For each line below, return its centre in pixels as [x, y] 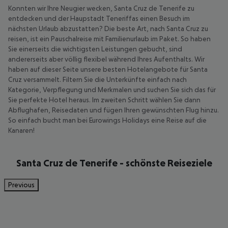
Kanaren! [21, 130]
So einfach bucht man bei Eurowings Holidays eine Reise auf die [107, 120]
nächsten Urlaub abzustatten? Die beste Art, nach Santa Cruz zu [108, 28]
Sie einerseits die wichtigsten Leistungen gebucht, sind [95, 49]
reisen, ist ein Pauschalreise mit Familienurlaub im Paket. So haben [109, 39]
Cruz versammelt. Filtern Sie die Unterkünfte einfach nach [97, 79]
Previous [21, 185]
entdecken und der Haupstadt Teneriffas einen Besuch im [99, 18]
